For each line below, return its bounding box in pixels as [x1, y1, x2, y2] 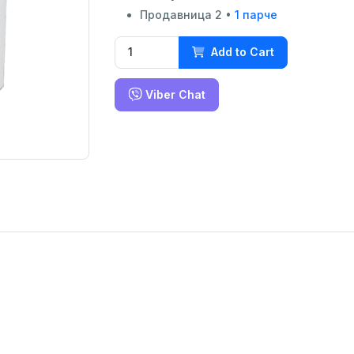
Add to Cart [211, 45, 274, 59]
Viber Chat [142, 87, 205, 101]
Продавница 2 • [140, 7, 235, 21]
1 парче [235, 7, 277, 21]
